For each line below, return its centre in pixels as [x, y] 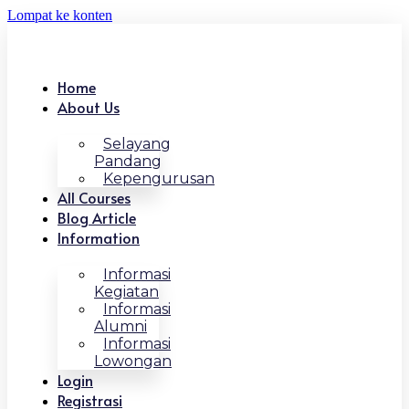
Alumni [121, 326]
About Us [89, 107]
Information [99, 237]
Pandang [128, 161]
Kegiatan [126, 292]
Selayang [137, 144]
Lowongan [133, 361]
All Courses [94, 197]
